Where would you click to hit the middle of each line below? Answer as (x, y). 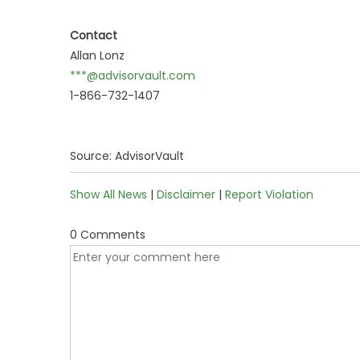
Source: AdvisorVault (127, 156)
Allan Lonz (97, 55)
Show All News (108, 194)
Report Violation (269, 194)
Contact (94, 35)
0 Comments (108, 235)
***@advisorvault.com (133, 76)
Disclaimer (186, 194)
